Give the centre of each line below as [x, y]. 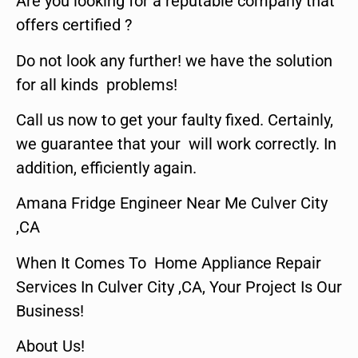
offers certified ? [74, 25]
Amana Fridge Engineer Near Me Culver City [172, 203]
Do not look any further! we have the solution [174, 60]
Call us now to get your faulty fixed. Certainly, [175, 119]
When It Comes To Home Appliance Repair [169, 263]
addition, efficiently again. [106, 167]
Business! [50, 310]
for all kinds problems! [97, 84]
